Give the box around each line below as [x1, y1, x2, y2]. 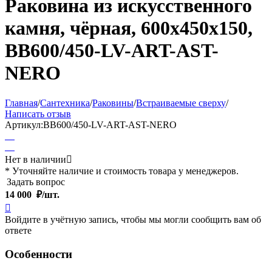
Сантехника [40, 97, 90, 108]
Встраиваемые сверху [136, 97, 226, 108]
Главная [5, 97, 38, 108]
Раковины [92, 97, 134, 108]
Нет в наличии [5, 154, 66, 165]
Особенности [5, 247, 72, 260]
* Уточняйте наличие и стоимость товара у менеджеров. [5, 165, 239, 176]
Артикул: [5, 119, 43, 130]
